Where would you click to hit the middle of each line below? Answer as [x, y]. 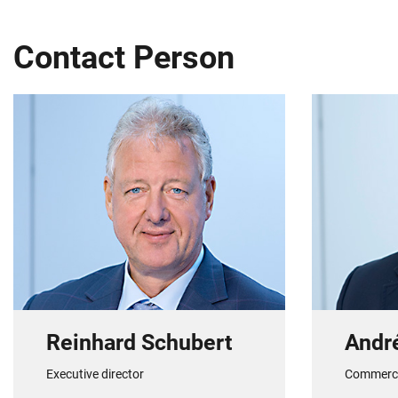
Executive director [95, 374]
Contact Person [124, 57]
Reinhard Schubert [139, 343]
